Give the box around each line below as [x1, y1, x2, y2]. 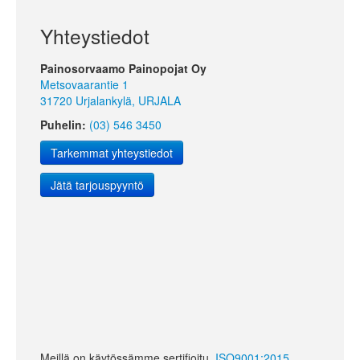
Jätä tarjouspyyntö [51, 176, 144, 193]
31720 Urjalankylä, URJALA [40, 92, 181, 108]
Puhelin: [40, 116, 86, 133]
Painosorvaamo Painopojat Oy [40, 59, 207, 76]
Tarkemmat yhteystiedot [51, 144, 173, 161]
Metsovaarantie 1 [40, 76, 129, 92]
